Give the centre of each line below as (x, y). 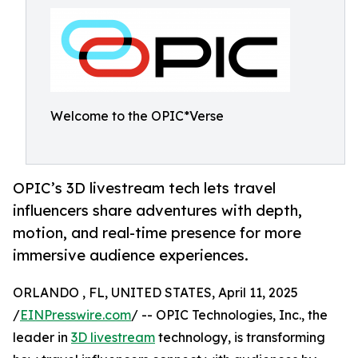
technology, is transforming (240, 338)
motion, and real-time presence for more (157, 233)
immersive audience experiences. (131, 255)
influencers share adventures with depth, (157, 211)
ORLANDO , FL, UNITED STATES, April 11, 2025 (155, 293)
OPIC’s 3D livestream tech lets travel (144, 188)
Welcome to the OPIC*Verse (137, 116)
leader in (42, 338)
